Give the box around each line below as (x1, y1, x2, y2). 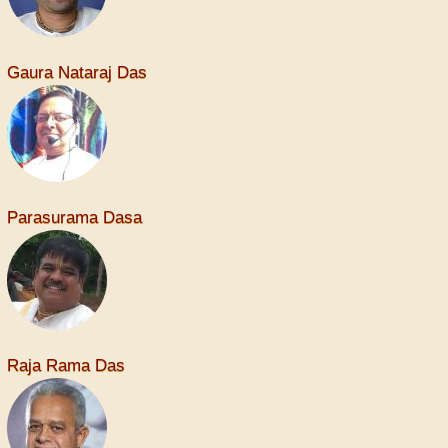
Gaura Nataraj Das (7, 63, 147, 83)
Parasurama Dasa (7, 208, 142, 228)
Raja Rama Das (7, 356, 125, 376)
